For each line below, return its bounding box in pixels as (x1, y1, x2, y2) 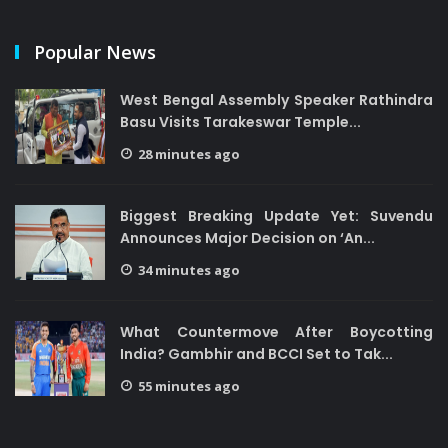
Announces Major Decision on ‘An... (120, 228, 375, 248)
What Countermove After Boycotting (120, 322, 433, 342)
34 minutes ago (138, 261, 240, 279)
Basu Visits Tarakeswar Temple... (120, 112, 361, 132)
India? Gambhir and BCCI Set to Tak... (120, 344, 393, 364)
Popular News (34, 40, 156, 64)
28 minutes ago (138, 145, 240, 163)
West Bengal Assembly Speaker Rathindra (120, 90, 433, 110)
